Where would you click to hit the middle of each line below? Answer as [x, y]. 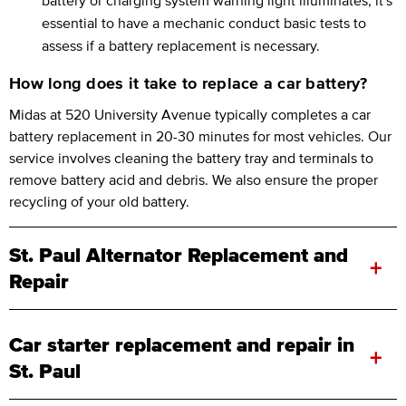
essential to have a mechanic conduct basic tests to [204, 22]
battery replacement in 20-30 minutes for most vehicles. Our [200, 135]
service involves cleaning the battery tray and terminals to [191, 157]
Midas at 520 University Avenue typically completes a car [190, 114]
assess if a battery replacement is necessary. [181, 45]
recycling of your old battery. [99, 201]
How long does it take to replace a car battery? [188, 83]
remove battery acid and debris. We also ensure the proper [193, 179]
